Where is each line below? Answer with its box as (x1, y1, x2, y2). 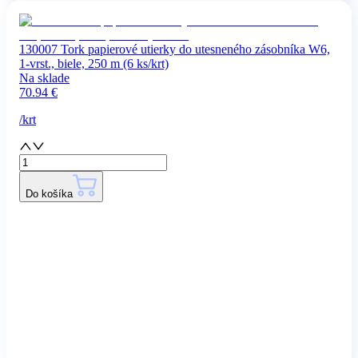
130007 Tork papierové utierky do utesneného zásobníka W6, (19, 42, 330, 56)
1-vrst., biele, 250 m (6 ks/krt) (19, 56, 169, 70)
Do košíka (26, 187, 73, 200)
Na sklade (19, 70, 70, 85)
